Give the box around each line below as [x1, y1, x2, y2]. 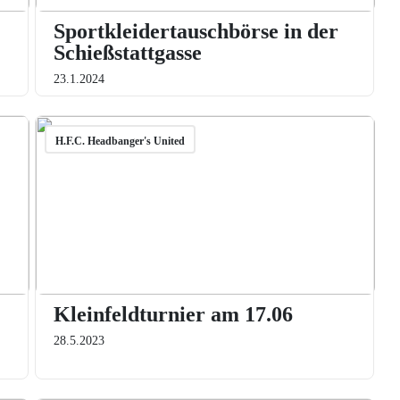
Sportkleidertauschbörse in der [53, 20, 338, 43]
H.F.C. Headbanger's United [54, 135, 185, 147]
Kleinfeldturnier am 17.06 [53, 303, 293, 326]
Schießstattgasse [53, 41, 202, 64]
